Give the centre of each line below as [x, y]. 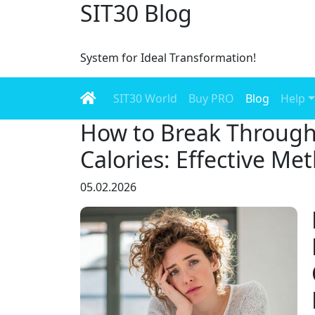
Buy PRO [211, 98]
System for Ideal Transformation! [168, 58]
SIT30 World [145, 98]
